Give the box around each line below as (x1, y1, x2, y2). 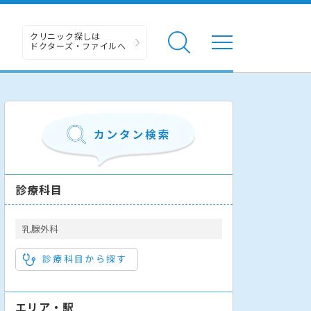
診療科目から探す (42, 251, 128, 265)
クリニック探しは (30, 30, 101, 42)
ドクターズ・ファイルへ (30, 40, 126, 51)
